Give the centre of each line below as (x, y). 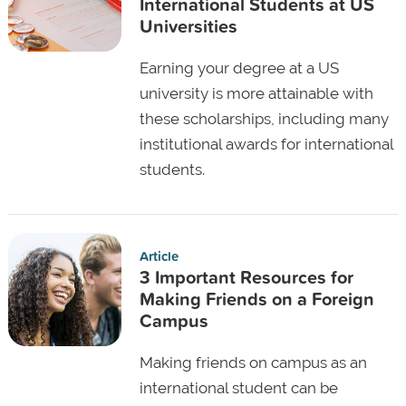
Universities (188, 25)
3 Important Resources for (246, 276)
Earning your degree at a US (239, 68)
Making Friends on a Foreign (256, 298)
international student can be (238, 387)
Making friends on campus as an (253, 362)
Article (159, 256)
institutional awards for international (266, 144)
